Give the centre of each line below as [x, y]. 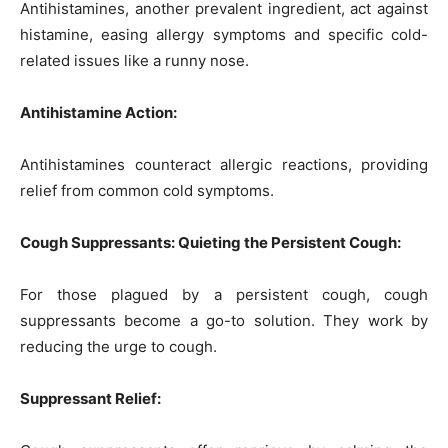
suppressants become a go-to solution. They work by [224, 320]
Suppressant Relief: [90, 398]
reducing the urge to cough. [118, 346]
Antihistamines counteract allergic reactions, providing [224, 164]
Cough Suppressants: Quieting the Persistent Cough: [210, 242]
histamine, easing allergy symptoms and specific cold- [224, 34]
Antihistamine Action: [98, 112]
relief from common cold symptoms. [147, 190]
